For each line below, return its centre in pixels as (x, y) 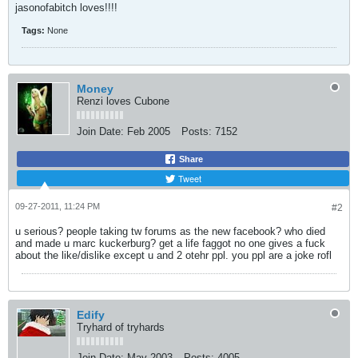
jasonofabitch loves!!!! (66, 8)
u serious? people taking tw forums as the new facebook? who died (170, 231)
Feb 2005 (149, 131)
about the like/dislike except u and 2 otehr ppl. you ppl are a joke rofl (173, 255)
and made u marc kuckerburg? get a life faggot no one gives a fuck (170, 243)
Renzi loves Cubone (123, 101)
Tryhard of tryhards (121, 327)
